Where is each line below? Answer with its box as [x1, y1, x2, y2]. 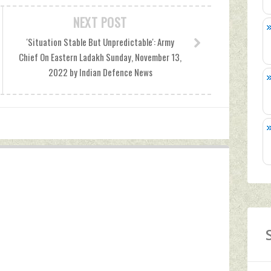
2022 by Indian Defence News [48, 65, 152, 79]
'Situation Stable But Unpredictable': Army [26, 35, 174, 48]
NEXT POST [73, 13, 127, 31]
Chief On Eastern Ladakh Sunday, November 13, [19, 50, 181, 64]
